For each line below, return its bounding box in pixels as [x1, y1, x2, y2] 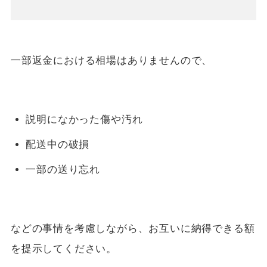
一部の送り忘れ [26, 163, 101, 175]
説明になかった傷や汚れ [26, 114, 143, 126]
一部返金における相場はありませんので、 [10, 55, 213, 67]
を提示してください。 [10, 243, 117, 254]
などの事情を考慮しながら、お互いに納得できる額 [10, 222, 255, 234]
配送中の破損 [26, 139, 90, 151]
